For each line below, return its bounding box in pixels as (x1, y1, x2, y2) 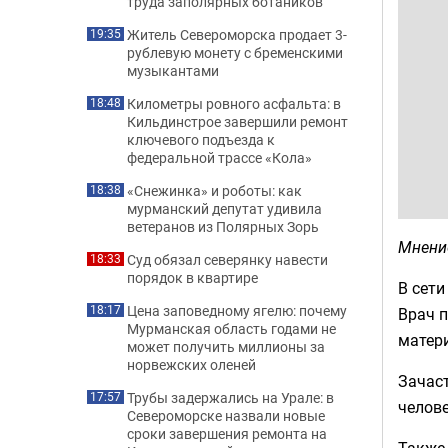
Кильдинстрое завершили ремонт (127, 112, 348, 131)
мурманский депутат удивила (127, 199, 322, 218)
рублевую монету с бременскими (127, 43, 343, 62)
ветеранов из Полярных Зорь (127, 217, 319, 236)
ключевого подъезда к (127, 130, 275, 149)
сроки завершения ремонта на (127, 424, 327, 443)
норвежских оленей (127, 355, 256, 374)
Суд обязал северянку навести (127, 250, 328, 269)
